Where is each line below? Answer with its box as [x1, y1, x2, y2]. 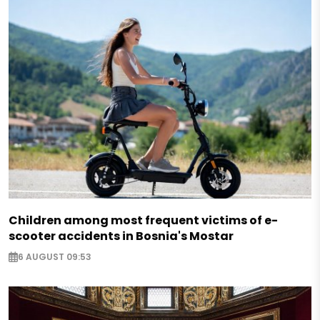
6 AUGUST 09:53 [18, 251, 91, 264]
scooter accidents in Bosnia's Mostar [9, 227, 234, 244]
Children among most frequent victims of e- [9, 211, 278, 229]
